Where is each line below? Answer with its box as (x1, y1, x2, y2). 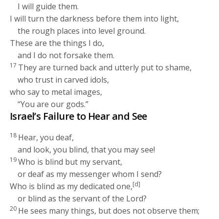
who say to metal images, (10, 87, 103, 98)
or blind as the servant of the (18, 193, 127, 204)
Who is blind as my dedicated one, (10, 181, 133, 192)
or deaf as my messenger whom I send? (18, 169, 162, 180)
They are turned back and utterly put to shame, (18, 62, 192, 73)
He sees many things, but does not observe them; (18, 205, 200, 217)
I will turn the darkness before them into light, (10, 13, 179, 24)
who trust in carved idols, (18, 74, 109, 86)
